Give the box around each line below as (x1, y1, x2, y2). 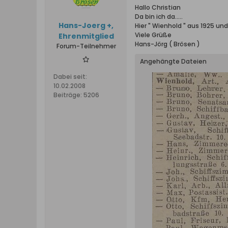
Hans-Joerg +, (59, 20, 113, 31)
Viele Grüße (135, 31, 172, 39)
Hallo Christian (135, 3, 181, 12)
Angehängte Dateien (140, 57, 207, 66)
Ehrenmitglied (58, 31, 114, 41)
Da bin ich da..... (135, 12, 183, 21)
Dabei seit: (53, 72, 87, 81)
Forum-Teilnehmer (56, 42, 116, 50)
